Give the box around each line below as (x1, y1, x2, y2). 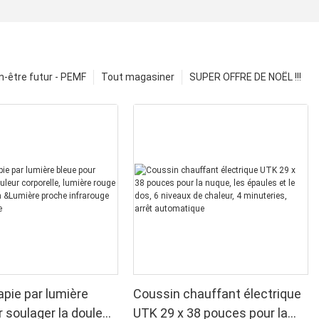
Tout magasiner (101, 71, 174, 83)
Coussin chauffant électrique (133, 286, 302, 302)
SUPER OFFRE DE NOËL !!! (189, 71, 301, 83)
